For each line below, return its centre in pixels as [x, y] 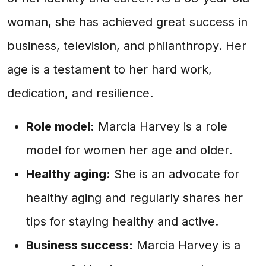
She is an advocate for [175, 174]
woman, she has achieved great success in [127, 22]
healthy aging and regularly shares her [134, 198]
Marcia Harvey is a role [161, 126]
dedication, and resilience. [80, 93]
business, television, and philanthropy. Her [127, 46]
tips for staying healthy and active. [122, 221]
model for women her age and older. [129, 150]
